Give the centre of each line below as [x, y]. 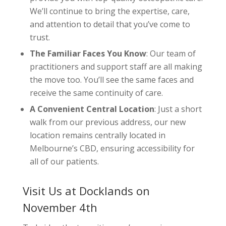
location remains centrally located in [97, 135]
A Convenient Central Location [92, 109]
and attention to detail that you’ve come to [110, 24]
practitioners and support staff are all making [116, 67]
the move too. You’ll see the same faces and [111, 80]
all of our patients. [64, 162]
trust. [40, 38]
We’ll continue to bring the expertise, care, [109, 11]
